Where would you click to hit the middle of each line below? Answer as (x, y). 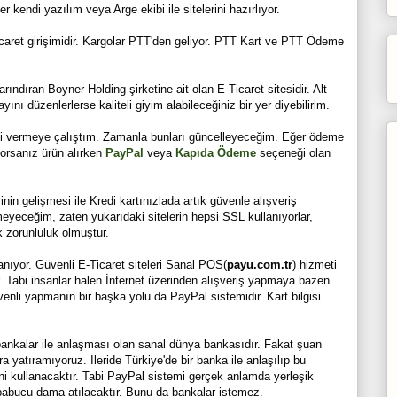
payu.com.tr (259, 264)
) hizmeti (314, 264)
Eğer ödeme (312, 136)
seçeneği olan (293, 152)
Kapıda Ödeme (215, 152)
